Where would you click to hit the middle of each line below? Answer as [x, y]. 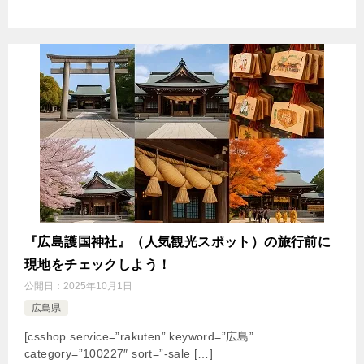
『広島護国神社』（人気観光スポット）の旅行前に [178, 242]
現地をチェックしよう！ [98, 265]
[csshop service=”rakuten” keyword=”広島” [139, 337]
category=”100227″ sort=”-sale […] [119, 354]
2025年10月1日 [98, 286]
